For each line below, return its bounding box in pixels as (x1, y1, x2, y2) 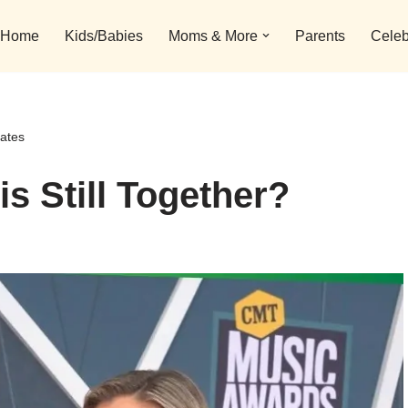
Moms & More (168, 28, 258, 45)
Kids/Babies (65, 28, 143, 45)
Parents (295, 28, 345, 45)
